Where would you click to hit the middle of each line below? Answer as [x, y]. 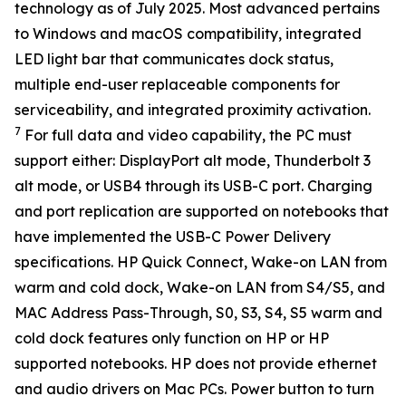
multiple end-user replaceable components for [177, 84]
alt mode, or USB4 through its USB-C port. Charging [193, 186]
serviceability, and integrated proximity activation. [193, 110]
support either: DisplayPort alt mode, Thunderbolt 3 [193, 160]
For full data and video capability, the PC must [186, 135]
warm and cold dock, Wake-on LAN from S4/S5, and [200, 287]
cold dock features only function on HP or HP [172, 338]
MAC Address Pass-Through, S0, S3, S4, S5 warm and [198, 313]
